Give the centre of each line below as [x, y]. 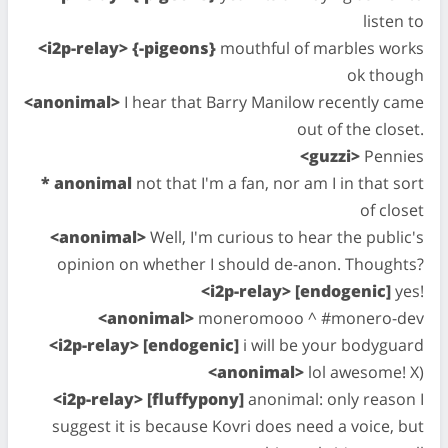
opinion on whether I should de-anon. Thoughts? [240, 264]
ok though [385, 75]
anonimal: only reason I [334, 399]
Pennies [392, 156]
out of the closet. [360, 129]
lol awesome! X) [364, 372]
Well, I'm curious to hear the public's [285, 237]
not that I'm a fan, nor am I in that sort [278, 183]
